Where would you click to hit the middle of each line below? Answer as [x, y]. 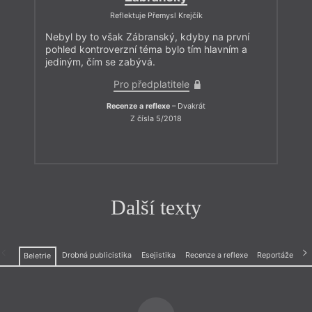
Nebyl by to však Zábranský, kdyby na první [147, 37]
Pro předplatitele [151, 84]
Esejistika [158, 256]
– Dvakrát [188, 107]
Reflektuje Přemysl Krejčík [156, 16]
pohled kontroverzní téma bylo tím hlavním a [146, 49]
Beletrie [38, 256]
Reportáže [275, 256]
